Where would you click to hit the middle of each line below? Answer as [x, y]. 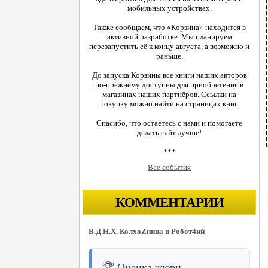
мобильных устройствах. [169, 8]
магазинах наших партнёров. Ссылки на [169, 95]
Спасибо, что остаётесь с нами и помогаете [169, 123]
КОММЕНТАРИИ [169, 202]
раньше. [169, 56]
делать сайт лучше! [169, 133]
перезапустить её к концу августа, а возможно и [169, 47]
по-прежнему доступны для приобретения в [169, 85]
